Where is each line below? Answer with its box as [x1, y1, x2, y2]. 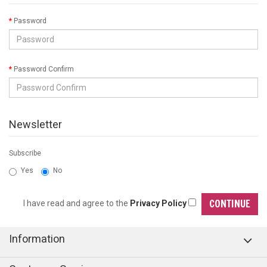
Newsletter [9, 118, 62, 131]
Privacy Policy [130, 198, 187, 209]
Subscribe [9, 149, 41, 157]
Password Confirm [14, 65, 74, 73]
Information [9, 232, 65, 245]
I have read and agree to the [23, 198, 130, 209]
